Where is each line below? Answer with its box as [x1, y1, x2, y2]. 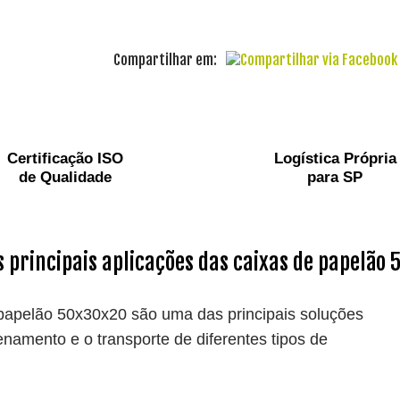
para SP [307, 168, 363, 186]
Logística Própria [273, 149, 396, 167]
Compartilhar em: [112, 50, 217, 69]
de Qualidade [18, 168, 112, 186]
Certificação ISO [6, 149, 123, 167]
